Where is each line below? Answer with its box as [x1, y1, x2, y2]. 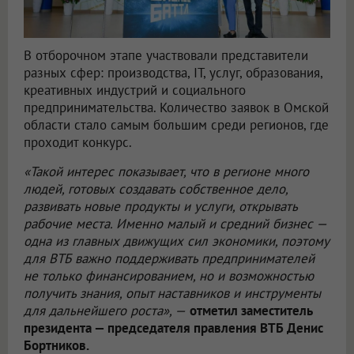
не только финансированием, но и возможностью [24, 266, 314, 284]
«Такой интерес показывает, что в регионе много [24, 162, 309, 180]
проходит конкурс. [24, 133, 132, 151]
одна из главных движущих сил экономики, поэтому [24, 232, 329, 250]
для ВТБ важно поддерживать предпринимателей [24, 249, 314, 267]
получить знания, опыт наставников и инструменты [24, 284, 321, 302]
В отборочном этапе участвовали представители [24, 46, 308, 64]
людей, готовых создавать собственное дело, [24, 179, 288, 198]
